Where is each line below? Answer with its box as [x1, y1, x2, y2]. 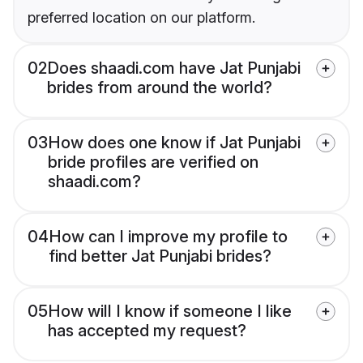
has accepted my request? [48, 321, 246, 341]
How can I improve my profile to [49, 227, 288, 247]
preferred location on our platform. [28, 9, 255, 27]
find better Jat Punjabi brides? [49, 246, 271, 267]
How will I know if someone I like [48, 301, 292, 322]
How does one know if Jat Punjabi [48, 133, 301, 153]
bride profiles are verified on [48, 152, 258, 173]
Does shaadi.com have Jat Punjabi [47, 58, 301, 79]
